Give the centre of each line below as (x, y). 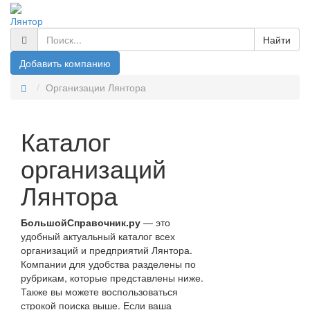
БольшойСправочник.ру (81, 222)
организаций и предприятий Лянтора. (107, 250)
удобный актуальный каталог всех (98, 236)
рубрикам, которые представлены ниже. (112, 278)
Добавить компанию (65, 63)
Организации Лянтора (96, 88)
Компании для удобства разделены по (108, 264)
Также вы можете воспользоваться (99, 292)
